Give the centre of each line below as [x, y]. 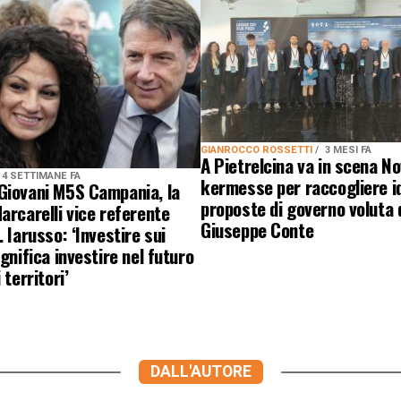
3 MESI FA [348, 150]
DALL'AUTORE [200, 371]
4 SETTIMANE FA [41, 176]
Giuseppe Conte [257, 230]
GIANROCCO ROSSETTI [258, 150]
